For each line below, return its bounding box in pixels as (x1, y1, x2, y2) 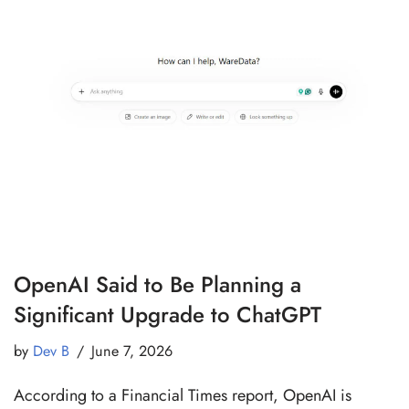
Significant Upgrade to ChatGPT (14, 298, 321, 330)
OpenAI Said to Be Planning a (14, 267, 301, 300)
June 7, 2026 (91, 340, 173, 362)
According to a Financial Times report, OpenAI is (14, 383, 351, 407)
